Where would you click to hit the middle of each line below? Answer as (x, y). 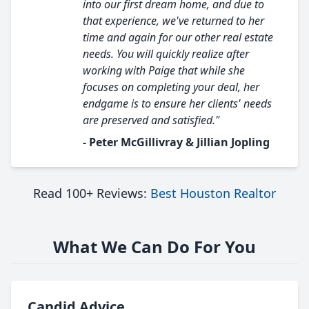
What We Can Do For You (154, 247)
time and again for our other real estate (178, 37)
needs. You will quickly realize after (166, 54)
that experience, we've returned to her (173, 21)
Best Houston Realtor (213, 193)
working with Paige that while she (164, 70)
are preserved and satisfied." (151, 120)
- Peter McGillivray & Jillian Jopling (176, 142)
